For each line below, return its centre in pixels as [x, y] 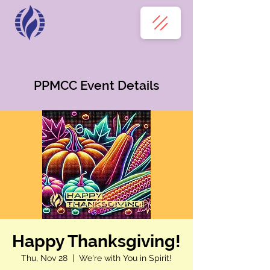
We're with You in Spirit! [125, 258]
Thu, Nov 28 [44, 258]
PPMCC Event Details [96, 85]
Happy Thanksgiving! [96, 241]
